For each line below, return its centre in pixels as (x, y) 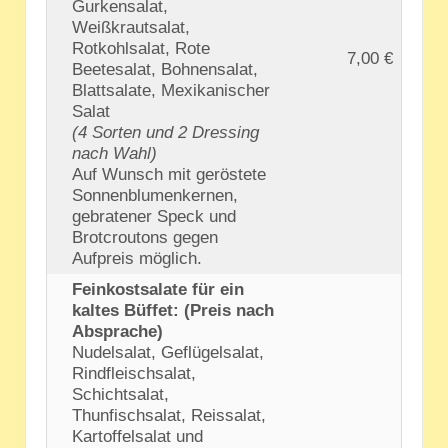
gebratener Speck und (154, 217)
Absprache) (118, 332)
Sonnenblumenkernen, (155, 196)
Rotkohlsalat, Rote (141, 49)
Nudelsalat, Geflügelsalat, (168, 353)
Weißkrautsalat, (131, 28)
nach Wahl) (115, 154)
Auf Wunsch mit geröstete (169, 175)
